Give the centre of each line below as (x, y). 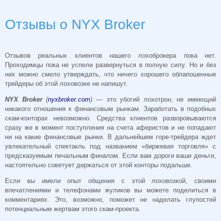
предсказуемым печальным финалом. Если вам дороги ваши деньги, (110, 155)
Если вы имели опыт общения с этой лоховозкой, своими (110, 181)
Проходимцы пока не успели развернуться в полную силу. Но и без (110, 65)
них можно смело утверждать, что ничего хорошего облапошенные (110, 74)
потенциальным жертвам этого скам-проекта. (73, 209)
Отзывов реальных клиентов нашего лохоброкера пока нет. (110, 56)
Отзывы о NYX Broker (75, 25)
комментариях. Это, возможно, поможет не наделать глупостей (110, 199)
